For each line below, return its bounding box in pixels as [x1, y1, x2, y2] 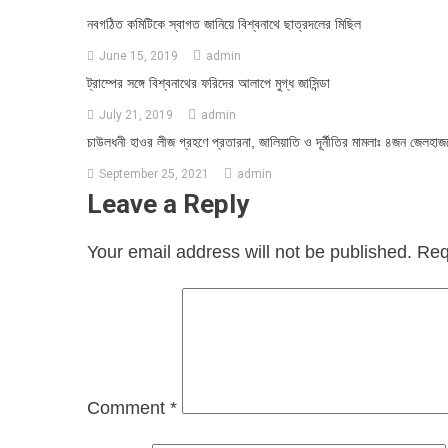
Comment [87, 397, 170, 418]
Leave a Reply [87, 188, 249, 219]
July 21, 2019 [99, 107, 173, 122]
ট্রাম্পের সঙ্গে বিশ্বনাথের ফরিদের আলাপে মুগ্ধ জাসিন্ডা [87, 74, 330, 91]
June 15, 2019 [99, 48, 178, 63]
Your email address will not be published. [87, 241, 412, 262]
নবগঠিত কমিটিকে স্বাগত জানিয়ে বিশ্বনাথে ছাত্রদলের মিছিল [87, 15, 361, 32]
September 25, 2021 [99, 166, 209, 181]
